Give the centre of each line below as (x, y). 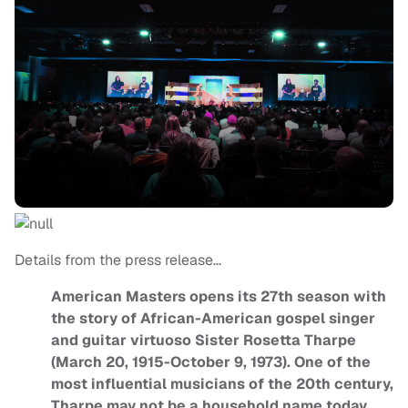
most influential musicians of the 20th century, (222, 384)
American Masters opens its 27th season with (219, 297)
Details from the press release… (118, 260)
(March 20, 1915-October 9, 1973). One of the (211, 362)
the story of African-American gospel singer (213, 319)
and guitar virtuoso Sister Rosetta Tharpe (204, 341)
